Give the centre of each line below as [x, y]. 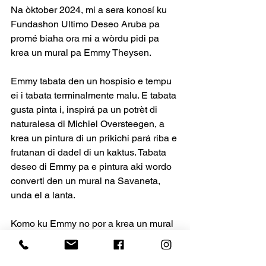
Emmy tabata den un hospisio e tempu [92, 81]
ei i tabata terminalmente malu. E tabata [95, 96]
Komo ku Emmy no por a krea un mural [93, 224]
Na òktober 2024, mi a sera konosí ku [90, 10]
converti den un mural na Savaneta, [87, 181]
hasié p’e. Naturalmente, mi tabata [83, 252]
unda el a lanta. [43, 195]
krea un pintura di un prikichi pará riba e [95, 138]
